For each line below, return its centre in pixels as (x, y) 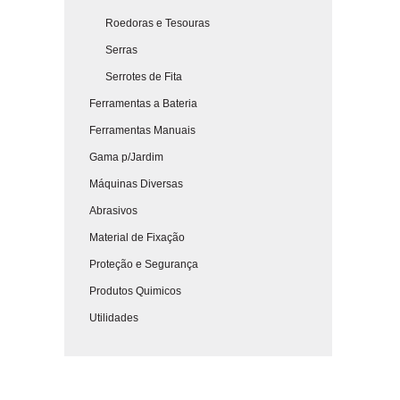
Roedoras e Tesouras (142, 23)
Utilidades (106, 318)
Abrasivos (105, 211)
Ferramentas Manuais (134, 130)
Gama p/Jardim (118, 157)
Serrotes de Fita (128, 77)
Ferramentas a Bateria (135, 104)
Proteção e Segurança (136, 264)
